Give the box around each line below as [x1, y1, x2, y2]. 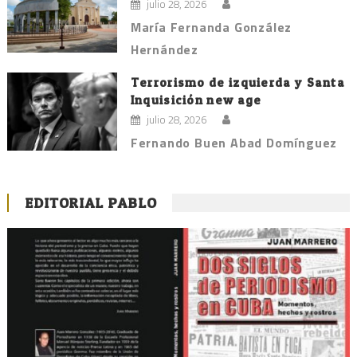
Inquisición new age [130, 92, 262, 108]
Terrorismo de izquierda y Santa [130, 74, 346, 90]
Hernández [130, 39, 198, 59]
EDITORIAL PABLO [24, 194, 157, 211]
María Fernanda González [130, 17, 292, 37]
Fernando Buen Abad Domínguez [130, 132, 338, 152]
